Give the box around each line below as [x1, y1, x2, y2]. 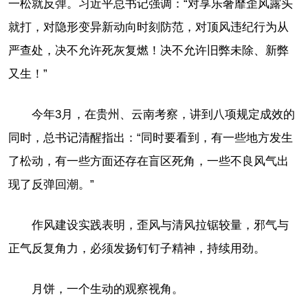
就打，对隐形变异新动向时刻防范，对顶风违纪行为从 [8, 20, 289, 34]
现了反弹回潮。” [8, 177, 94, 191]
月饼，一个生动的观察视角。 [32, 282, 184, 296]
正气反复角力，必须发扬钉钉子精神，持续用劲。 [8, 241, 265, 255]
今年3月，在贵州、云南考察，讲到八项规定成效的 [32, 107, 295, 121]
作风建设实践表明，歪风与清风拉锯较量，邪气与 [32, 218, 289, 232]
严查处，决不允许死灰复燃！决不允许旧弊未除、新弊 [8, 43, 289, 57]
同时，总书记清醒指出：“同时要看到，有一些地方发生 [8, 131, 293, 144]
